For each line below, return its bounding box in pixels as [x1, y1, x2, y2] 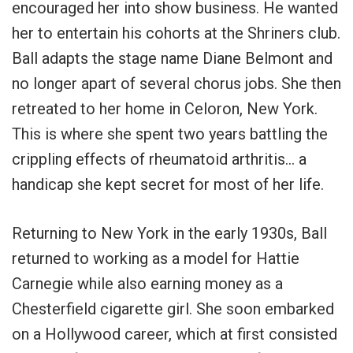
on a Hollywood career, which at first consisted [12, 324, 337, 344]
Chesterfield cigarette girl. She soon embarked [12, 299, 334, 318]
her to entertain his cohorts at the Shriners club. [12, 23, 340, 43]
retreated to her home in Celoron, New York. [12, 98, 318, 118]
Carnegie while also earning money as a [12, 273, 283, 293]
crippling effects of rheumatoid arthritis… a [12, 149, 307, 169]
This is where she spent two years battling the [12, 124, 328, 143]
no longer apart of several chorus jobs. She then [12, 73, 341, 93]
